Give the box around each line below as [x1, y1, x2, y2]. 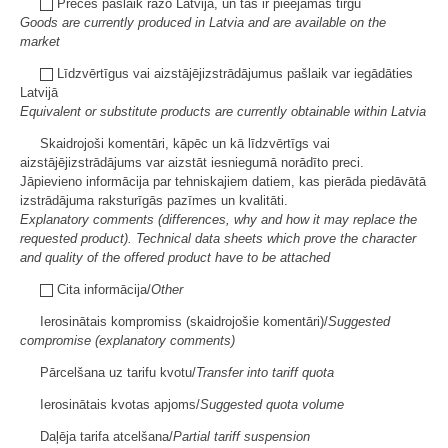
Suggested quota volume [200, 397, 344, 413]
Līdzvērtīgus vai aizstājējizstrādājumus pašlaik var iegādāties [53, 66, 413, 82]
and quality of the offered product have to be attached [20, 250, 330, 266]
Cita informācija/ [53, 282, 151, 298]
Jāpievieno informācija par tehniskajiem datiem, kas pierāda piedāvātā [20, 174, 426, 190]
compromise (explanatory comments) [20, 333, 235, 349]
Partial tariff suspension [173, 429, 310, 445]
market [20, 34, 60, 50]
